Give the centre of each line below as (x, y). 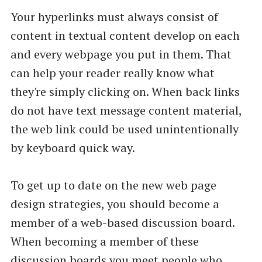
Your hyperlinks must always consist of (114, 16)
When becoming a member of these (104, 241)
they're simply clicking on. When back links (125, 91)
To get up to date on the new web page (113, 185)
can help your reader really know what (112, 73)
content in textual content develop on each (125, 35)
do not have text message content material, (126, 110)
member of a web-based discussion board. (122, 222)
